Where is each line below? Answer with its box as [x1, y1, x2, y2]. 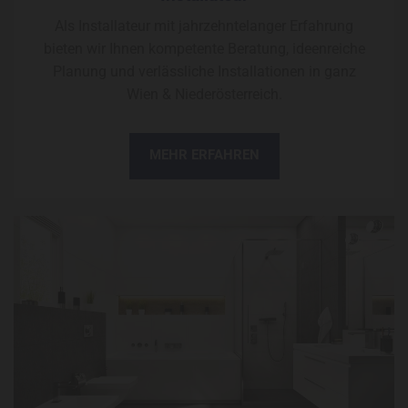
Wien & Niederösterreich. [126, 86, 282, 104]
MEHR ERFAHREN [148, 147, 260, 164]
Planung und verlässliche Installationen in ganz [52, 63, 356, 81]
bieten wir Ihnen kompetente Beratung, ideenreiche [43, 40, 365, 58]
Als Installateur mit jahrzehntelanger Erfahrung [55, 17, 353, 36]
